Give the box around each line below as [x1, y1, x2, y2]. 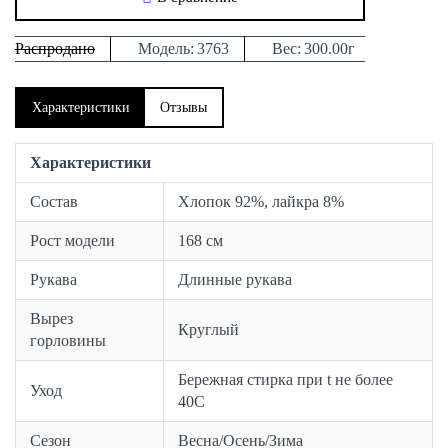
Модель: [138, 40, 194, 58]
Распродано [15, 40, 95, 58]
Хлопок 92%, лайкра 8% [178, 193, 344, 211]
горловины [30, 332, 106, 350]
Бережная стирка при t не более [178, 371, 393, 389]
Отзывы [160, 100, 207, 116]
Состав [30, 193, 78, 211]
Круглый [178, 321, 239, 339]
